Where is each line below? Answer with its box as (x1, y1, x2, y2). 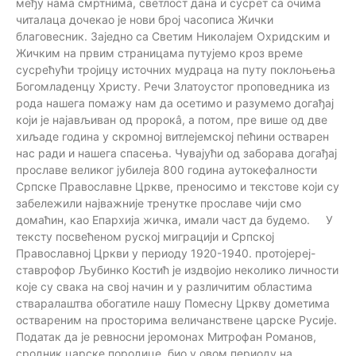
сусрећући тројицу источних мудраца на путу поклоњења (16, 62, 335, 76)
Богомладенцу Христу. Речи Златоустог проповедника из (16, 79, 330, 93)
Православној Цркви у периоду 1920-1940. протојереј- (16, 246, 315, 260)
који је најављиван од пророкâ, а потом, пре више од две (16, 112, 327, 126)
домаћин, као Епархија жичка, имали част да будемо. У (16, 212, 333, 226)
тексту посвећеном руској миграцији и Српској (16, 229, 274, 243)
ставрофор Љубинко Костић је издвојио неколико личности (16, 262, 339, 277)
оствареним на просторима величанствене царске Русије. (16, 312, 337, 327)
